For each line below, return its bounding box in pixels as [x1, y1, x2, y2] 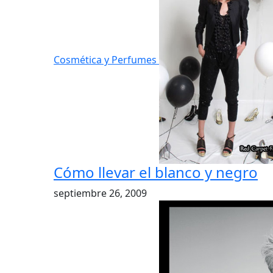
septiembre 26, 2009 [54, 186, 147, 200]
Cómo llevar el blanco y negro [54, 162, 258, 182]
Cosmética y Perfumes [54, 52, 159, 66]
